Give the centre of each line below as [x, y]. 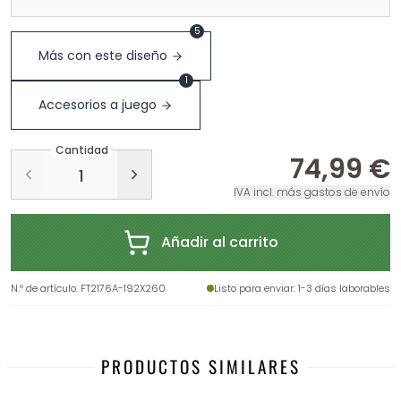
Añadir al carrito [219, 242]
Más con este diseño [103, 55]
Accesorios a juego [98, 105]
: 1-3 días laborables [342, 288]
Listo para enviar [254, 288]
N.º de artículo [43, 288]
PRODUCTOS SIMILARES [200, 367]
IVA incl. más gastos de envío [312, 192]
